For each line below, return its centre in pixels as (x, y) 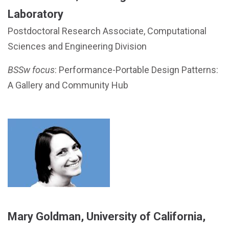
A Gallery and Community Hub (68, 85)
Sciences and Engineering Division (77, 46)
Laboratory (36, 14)
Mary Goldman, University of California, (107, 216)
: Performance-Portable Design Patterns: (136, 70)
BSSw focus (31, 70)
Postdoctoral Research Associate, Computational (107, 31)
